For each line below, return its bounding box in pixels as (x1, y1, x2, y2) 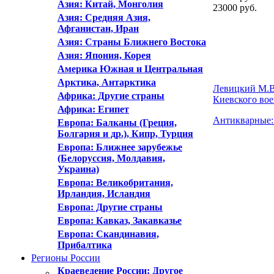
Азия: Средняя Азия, (57, 12, 150, 23)
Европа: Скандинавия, (57, 229, 159, 239)
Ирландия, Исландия (57, 188, 150, 199)
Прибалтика (57, 240, 112, 250)
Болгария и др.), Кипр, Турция (57, 128, 193, 139)
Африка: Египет (57, 104, 129, 114)
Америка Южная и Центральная (57, 64, 203, 74)
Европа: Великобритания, (57, 177, 173, 188)
